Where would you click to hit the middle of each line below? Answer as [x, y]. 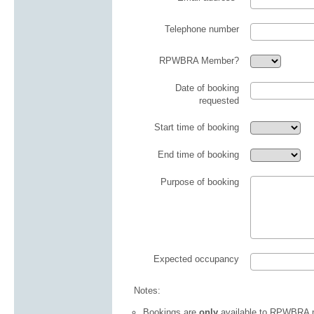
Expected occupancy [196, 259]
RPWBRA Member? [199, 60]
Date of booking [207, 88]
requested [219, 100]
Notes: [147, 290]
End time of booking [198, 154]
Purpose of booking [200, 182]
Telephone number [202, 29]
